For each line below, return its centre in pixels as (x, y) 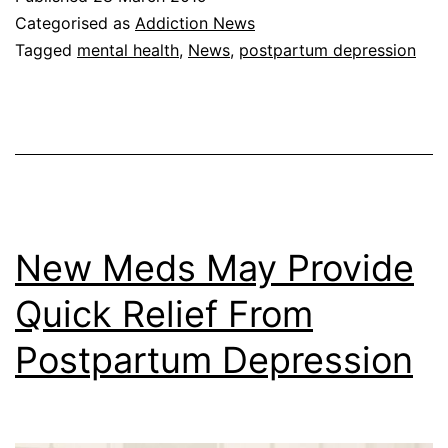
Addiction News (195, 23)
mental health (128, 50)
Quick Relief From (164, 314)
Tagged (46, 50)
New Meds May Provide (214, 268)
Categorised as (75, 23)
